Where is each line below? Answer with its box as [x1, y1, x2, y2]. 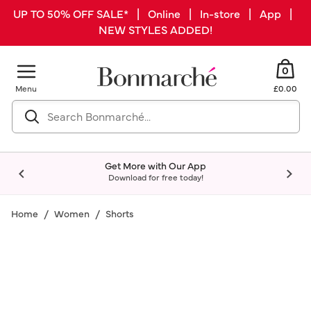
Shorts [106, 206, 134, 220]
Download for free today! [108, 171, 203, 183]
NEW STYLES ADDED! [99, 22, 212, 37]
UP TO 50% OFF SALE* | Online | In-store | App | [13, 6, 298, 21]
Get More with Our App [105, 158, 206, 172]
